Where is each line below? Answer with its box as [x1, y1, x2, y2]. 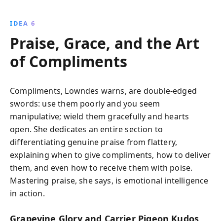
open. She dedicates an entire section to [10, 124, 163, 135]
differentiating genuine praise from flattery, [10, 137, 178, 147]
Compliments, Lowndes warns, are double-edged [10, 85, 197, 96]
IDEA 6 [10, 19, 36, 28]
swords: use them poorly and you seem [10, 98, 160, 109]
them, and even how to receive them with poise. [10, 162, 193, 173]
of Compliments [10, 51, 127, 72]
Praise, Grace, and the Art [10, 33, 199, 53]
